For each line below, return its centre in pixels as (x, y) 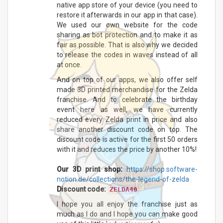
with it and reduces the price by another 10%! (126, 149)
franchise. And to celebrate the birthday (127, 99)
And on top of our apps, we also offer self (127, 79)
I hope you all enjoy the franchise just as (127, 204)
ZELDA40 (123, 189)
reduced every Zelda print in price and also (127, 119)
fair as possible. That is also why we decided (127, 45)
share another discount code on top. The (127, 129)
